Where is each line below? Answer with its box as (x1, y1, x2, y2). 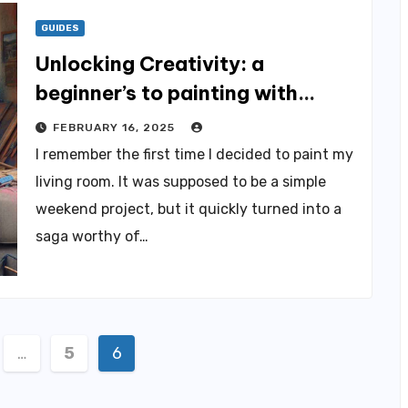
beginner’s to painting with (36, 80, 298, 106)
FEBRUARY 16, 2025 (53, 121, 178, 134)
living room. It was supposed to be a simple (36, 173, 326, 190)
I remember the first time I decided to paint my (36, 146, 353, 163)
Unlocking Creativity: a (36, 51, 264, 76)
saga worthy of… (36, 228, 148, 245)
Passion (36, 109, 113, 135)
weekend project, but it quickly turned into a (36, 200, 342, 218)
